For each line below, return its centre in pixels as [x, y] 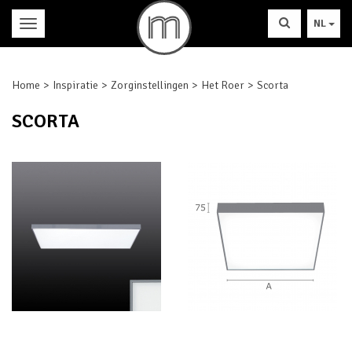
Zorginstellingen [150, 85]
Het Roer [223, 85]
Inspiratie [75, 85]
